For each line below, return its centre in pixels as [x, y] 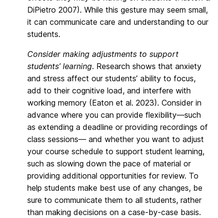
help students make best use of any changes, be [115, 188]
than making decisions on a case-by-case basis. [114, 212]
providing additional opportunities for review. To [113, 175]
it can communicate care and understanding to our [118, 22]
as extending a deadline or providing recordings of [118, 127]
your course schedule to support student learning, [116, 151]
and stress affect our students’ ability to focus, [111, 78]
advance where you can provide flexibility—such [114, 115]
